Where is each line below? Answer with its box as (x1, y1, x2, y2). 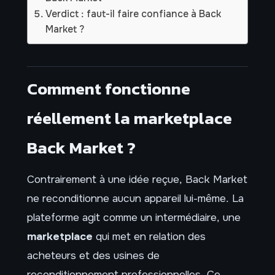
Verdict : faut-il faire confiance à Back (45, 7, 222, 20)
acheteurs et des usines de (27, 249, 160, 263)
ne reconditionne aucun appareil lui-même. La (27, 192, 244, 206)
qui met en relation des (93, 230, 206, 244)
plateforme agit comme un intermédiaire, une (27, 211, 241, 225)
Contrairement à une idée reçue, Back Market (27, 172, 247, 187)
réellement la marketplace (27, 105, 232, 131)
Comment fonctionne (27, 76, 190, 101)
